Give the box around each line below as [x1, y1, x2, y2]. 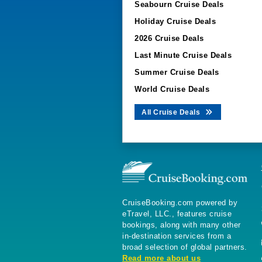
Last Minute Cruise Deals [135, 51, 232, 60]
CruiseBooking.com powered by [122, 198, 237, 208]
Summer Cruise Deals [135, 68, 219, 77]
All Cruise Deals [142, 108, 202, 116]
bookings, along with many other [122, 220, 241, 230]
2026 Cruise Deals [135, 34, 204, 43]
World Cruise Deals [135, 85, 209, 94]
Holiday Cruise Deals [135, 17, 216, 26]
